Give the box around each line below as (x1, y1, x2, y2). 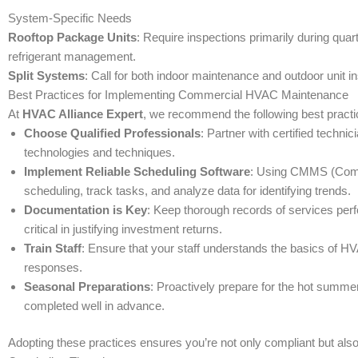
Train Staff (24, 241, 82, 255)
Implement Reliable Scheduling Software (24, 164, 250, 178)
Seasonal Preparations (24, 279, 150, 293)
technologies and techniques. (24, 145, 175, 159)
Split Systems (8, 68, 85, 82)
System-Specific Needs (8, 10, 132, 25)
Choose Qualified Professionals (24, 125, 201, 140)
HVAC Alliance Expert (22, 106, 143, 121)
